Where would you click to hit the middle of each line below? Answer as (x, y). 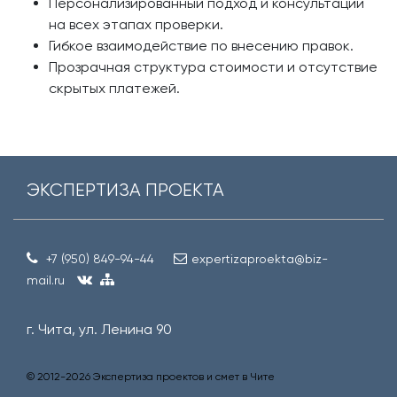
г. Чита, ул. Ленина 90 (99, 330)
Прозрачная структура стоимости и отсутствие (213, 67)
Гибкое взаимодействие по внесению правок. (201, 46)
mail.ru (46, 280)
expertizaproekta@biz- (260, 259)
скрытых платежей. (114, 89)
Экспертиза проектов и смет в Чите (184, 377)
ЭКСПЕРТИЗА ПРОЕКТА (125, 191)
